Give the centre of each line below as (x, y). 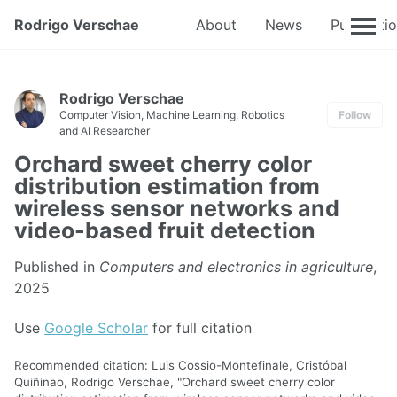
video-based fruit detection (165, 230)
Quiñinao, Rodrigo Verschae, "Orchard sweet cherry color (175, 381)
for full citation (200, 327)
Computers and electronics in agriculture (236, 267)
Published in (57, 267)
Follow (355, 115)
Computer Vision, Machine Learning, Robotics (172, 115)
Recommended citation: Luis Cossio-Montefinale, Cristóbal (180, 365)
